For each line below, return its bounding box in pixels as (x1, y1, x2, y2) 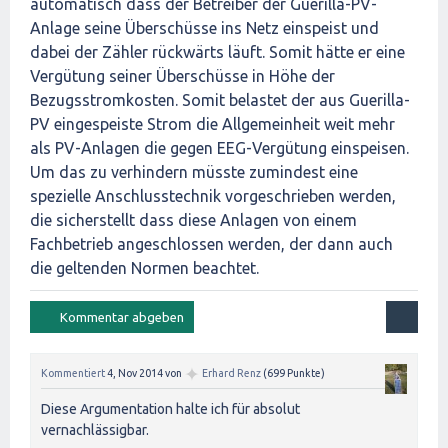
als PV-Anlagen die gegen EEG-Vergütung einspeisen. (30, 139, 409, 158)
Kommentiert (41, 367, 105, 380)
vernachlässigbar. (41, 421, 149, 438)
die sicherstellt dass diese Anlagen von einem (30, 211, 357, 230)
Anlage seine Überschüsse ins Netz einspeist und (30, 19, 379, 38)
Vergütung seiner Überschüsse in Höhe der (30, 67, 335, 86)
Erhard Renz (202, 367, 261, 380)
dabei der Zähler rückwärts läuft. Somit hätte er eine (30, 43, 405, 62)
